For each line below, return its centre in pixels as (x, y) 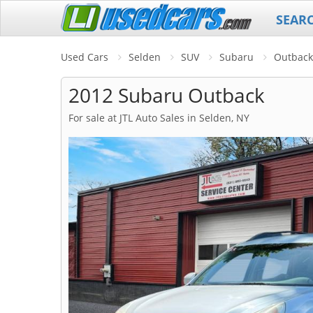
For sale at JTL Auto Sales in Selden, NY (159, 118)
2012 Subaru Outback (167, 95)
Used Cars (85, 57)
